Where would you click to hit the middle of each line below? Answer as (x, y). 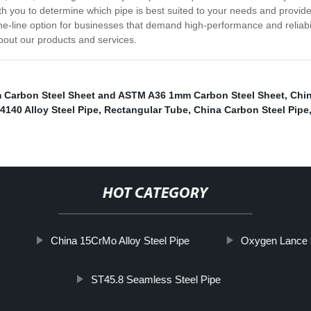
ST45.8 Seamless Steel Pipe (155, 280)
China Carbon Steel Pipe (251, 110)
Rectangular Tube (146, 110)
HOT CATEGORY (155, 194)
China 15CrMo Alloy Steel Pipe (120, 241)
